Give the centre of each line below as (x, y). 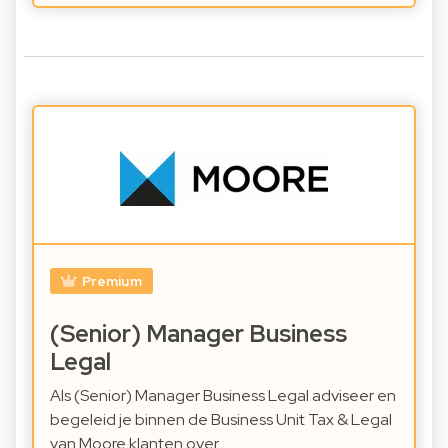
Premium (111, 281)
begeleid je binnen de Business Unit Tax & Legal (221, 420)
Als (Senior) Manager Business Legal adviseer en (223, 396)
